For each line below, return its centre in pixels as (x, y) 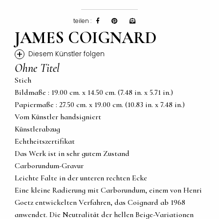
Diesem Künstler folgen (66, 54)
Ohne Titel (37, 68)
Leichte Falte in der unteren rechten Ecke (81, 178)
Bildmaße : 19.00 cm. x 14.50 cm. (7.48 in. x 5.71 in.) (94, 93)
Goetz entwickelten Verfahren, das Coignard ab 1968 (100, 203)
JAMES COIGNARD (86, 38)
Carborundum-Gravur (49, 166)
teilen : (82, 21)
